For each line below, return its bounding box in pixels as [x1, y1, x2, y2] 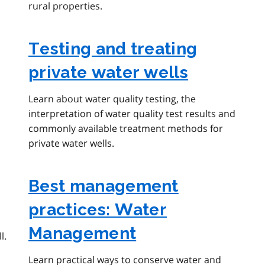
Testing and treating [28, 39, 198, 59]
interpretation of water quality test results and [28, 107, 235, 121]
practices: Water [28, 200, 167, 220]
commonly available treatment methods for [28, 122, 223, 135]
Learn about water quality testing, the [28, 92, 196, 106]
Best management [28, 176, 179, 196]
